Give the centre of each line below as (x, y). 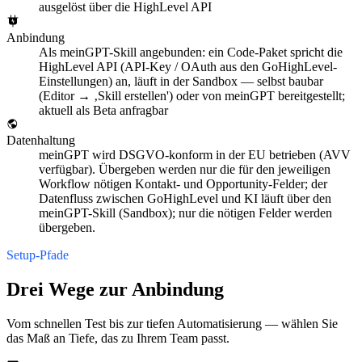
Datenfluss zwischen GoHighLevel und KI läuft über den (185, 199)
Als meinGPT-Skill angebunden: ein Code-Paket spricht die (191, 53)
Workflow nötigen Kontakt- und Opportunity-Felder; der (183, 184)
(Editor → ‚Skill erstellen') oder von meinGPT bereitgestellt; (192, 96)
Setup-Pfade (38, 255)
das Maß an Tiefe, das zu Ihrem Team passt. (118, 338)
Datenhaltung (41, 141)
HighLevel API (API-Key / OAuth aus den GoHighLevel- (188, 67)
